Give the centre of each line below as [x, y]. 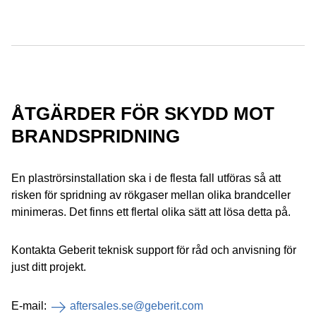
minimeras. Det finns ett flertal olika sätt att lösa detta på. [151, 212]
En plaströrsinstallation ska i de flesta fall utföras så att [146, 178]
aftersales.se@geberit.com [136, 306]
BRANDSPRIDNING [96, 136]
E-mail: [30, 306]
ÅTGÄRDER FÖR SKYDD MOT [143, 114]
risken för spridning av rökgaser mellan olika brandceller [151, 195]
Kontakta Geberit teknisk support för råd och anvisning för [154, 250]
